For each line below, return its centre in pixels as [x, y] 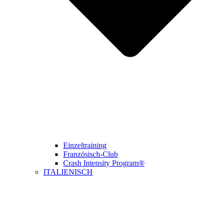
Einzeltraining [85, 146]
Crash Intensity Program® [104, 163]
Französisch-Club [91, 154]
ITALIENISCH [68, 172]
